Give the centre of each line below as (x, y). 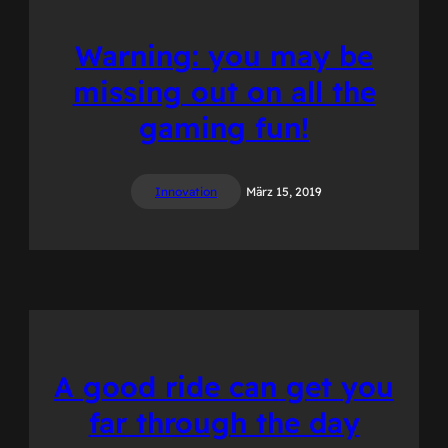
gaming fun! (224, 127)
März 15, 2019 (284, 192)
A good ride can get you (224, 387)
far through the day (224, 423)
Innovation (186, 192)
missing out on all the (224, 91)
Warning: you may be (224, 55)
